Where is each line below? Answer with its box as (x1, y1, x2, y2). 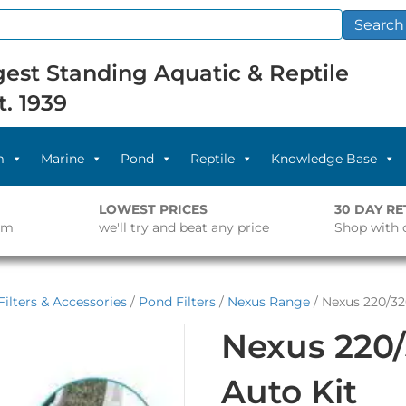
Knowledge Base (271, 150, 378, 167)
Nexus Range (227, 294, 310, 310)
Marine (41, 150, 85, 167)
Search (353, 15, 404, 34)
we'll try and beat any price (98, 219, 269, 236)
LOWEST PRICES (98, 201, 208, 217)
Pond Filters (139, 294, 216, 310)
